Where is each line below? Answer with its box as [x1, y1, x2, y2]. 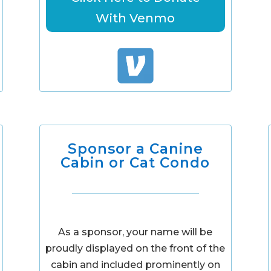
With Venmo [96, 11, 175, 26]
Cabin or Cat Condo [60, 154, 211, 171]
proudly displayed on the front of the [45, 242, 226, 254]
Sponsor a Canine [67, 140, 203, 157]
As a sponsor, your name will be [58, 226, 213, 238]
